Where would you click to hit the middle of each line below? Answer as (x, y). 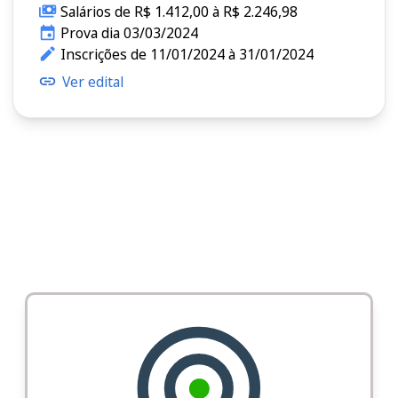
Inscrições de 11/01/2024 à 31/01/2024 (187, 54)
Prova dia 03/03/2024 (129, 32)
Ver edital (93, 81)
